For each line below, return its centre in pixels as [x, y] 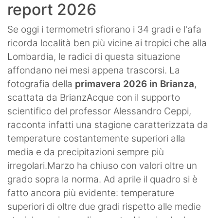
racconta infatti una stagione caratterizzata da [108, 125]
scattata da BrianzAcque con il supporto [94, 98]
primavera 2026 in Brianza [135, 84]
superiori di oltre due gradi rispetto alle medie [104, 207]
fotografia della [41, 84]
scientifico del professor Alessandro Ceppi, [99, 111]
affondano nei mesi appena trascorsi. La [94, 71]
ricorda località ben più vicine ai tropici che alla [107, 43]
